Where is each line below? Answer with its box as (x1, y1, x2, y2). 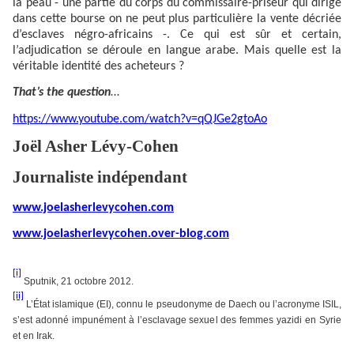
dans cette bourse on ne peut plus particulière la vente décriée (13, 13, 341, 26)
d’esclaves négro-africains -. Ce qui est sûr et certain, (13, 28, 341, 42)
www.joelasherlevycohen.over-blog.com (13, 228, 229, 241)
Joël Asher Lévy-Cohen (13, 137, 179, 156)
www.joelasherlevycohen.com (13, 201, 174, 214)
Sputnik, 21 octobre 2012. (24, 276, 134, 288)
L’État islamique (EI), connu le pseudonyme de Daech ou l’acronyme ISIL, (26, 299, 342, 311)
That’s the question (13, 86, 111, 100)
